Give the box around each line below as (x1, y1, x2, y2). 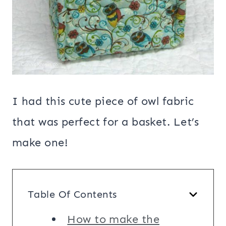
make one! (12, 136, 68, 150)
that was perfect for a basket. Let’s (12, 115, 199, 129)
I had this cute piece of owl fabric (12, 94, 194, 108)
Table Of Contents (28, 188, 117, 201)
